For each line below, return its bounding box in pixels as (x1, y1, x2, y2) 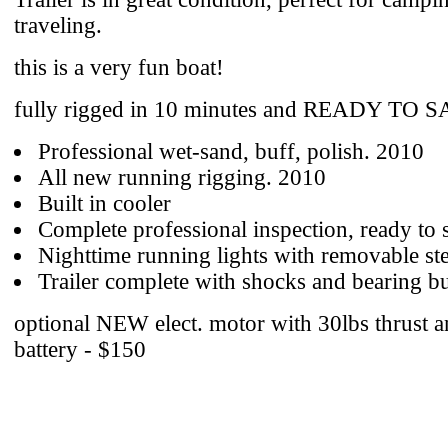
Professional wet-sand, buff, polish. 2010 (38, 139, 424, 164)
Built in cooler (38, 191, 171, 216)
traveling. (14, 13, 102, 38)
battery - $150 (14, 337, 146, 362)
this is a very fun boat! (14, 55, 224, 80)
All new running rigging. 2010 (38, 165, 326, 190)
